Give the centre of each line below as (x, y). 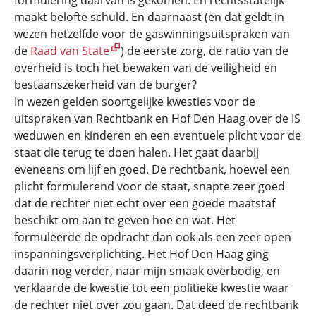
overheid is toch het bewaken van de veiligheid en (146, 68)
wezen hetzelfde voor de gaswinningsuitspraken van (152, 34)
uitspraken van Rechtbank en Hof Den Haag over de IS (157, 119)
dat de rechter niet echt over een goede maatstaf (145, 203)
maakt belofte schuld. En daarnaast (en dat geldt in (149, 17)
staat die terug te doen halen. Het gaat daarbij (136, 152)
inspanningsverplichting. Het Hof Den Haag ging (141, 254)
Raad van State (70, 51)
